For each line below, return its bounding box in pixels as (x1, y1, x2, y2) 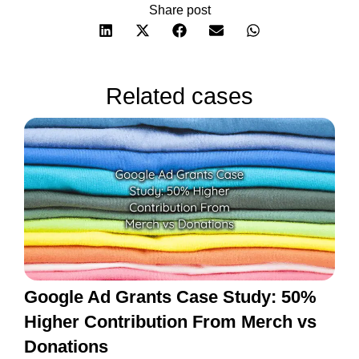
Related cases (106, 83, 253, 109)
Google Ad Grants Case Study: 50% (24, 286, 317, 307)
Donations (24, 336, 108, 357)
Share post (148, 3, 211, 18)
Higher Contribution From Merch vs (24, 311, 317, 332)
